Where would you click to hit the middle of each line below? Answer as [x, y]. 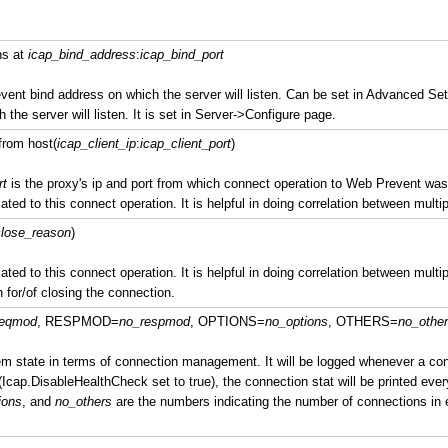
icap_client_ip [96, 143]
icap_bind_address [81, 54]
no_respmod [154, 321]
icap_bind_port [181, 54]
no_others [83, 401]
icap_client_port [185, 143]
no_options [296, 321]
